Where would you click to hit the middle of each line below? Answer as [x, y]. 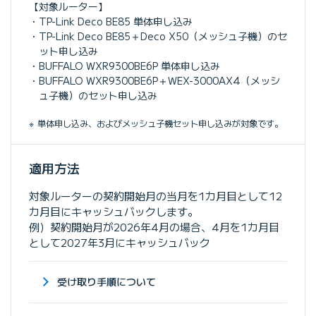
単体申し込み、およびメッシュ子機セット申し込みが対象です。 [160, 123]
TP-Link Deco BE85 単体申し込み [116, 21]
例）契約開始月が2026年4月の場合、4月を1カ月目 [154, 226]
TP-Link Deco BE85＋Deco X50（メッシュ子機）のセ [163, 36]
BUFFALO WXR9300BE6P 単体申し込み [129, 65]
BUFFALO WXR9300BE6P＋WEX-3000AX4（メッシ [159, 80]
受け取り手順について [107, 282]
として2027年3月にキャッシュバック [120, 242]
